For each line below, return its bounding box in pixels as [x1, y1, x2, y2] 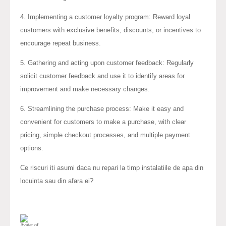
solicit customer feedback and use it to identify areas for [20, 72, 185, 80]
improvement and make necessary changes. [20, 85, 150, 93]
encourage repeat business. [20, 39, 101, 47]
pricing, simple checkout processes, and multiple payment [20, 131, 190, 139]
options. [20, 144, 43, 152]
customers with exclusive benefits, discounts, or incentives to [20, 26, 201, 34]
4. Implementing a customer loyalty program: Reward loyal [20, 13, 190, 21]
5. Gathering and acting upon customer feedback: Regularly [20, 59, 194, 67]
